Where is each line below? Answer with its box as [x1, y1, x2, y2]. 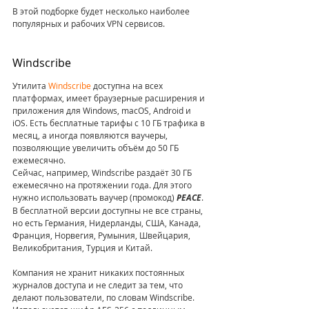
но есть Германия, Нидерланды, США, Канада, [12, 217, 203, 229]
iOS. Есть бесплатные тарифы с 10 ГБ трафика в [12, 117, 207, 129]
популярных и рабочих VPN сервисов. [12, 18, 165, 30]
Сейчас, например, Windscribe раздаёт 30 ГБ [12, 167, 194, 179]
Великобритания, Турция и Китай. [12, 242, 154, 254]
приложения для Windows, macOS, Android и [12, 105, 193, 117]
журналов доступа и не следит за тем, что [12, 279, 185, 291]
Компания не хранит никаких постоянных [12, 267, 186, 279]
